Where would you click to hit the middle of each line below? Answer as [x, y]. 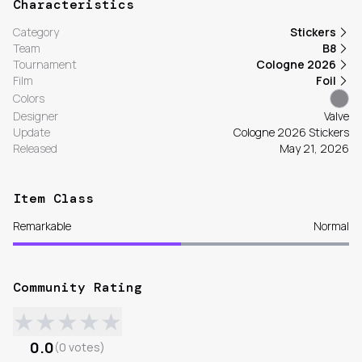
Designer [36, 116]
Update [32, 133]
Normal [331, 226]
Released [35, 149]
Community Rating [78, 288]
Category [36, 32]
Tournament [45, 65]
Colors [29, 99]
